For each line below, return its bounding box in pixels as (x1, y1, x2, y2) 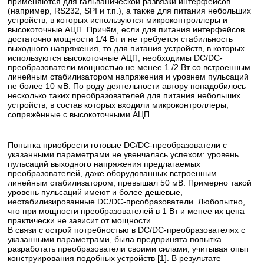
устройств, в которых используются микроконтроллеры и (8, 15, 228, 25)
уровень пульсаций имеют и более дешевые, (8, 187, 183, 197)
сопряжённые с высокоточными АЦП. (8, 110, 153, 119)
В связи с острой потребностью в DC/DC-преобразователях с (8, 225, 246, 235)
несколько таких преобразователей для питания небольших (8, 91, 241, 100)
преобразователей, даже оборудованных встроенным (8, 169, 217, 178)
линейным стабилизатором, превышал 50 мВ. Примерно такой (8, 178, 252, 187)
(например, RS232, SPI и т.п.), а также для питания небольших (8, 6, 252, 15)
